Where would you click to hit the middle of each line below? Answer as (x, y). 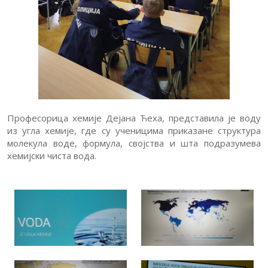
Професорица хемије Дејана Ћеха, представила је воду (134, 118)
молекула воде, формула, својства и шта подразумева (134, 143)
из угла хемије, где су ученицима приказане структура (134, 130)
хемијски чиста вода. (52, 156)
